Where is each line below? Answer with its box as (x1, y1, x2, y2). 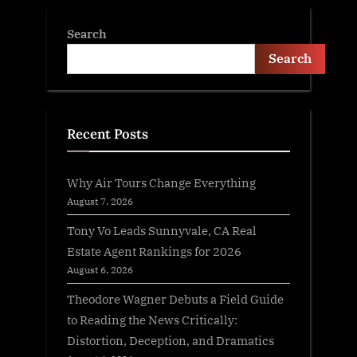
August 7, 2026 (67, 194, 133, 208)
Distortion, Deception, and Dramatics (67, 332, 274, 349)
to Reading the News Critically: (67, 312, 237, 328)
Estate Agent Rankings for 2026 (67, 243, 241, 260)
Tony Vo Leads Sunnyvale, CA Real (67, 222, 257, 239)
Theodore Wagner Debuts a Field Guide (67, 291, 284, 308)
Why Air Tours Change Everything (67, 175, 256, 191)
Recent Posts (67, 124, 148, 143)
